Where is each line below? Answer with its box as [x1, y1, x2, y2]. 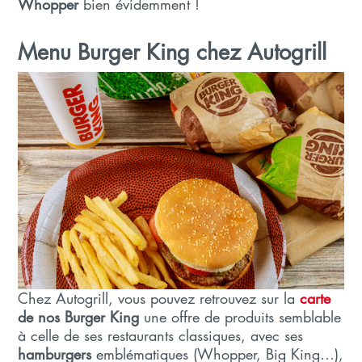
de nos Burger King [18, 306, 140, 326]
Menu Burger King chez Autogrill [18, 37, 334, 66]
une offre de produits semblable [139, 306, 342, 326]
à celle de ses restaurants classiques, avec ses [18, 325, 304, 345]
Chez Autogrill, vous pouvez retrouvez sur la [18, 288, 301, 308]
